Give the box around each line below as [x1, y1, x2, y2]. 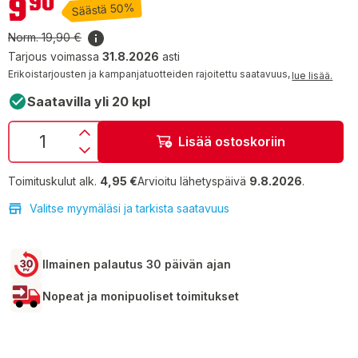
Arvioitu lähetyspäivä [137, 173, 249, 188]
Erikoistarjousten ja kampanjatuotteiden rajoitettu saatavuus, [8, 68, 290, 81]
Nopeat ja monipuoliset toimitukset [42, 288, 239, 303]
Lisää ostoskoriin [177, 133, 285, 150]
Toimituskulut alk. [8, 173, 97, 188]
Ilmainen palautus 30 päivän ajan [42, 257, 231, 271]
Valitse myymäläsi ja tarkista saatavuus [30, 201, 229, 215]
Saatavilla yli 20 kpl [27, 93, 150, 109]
